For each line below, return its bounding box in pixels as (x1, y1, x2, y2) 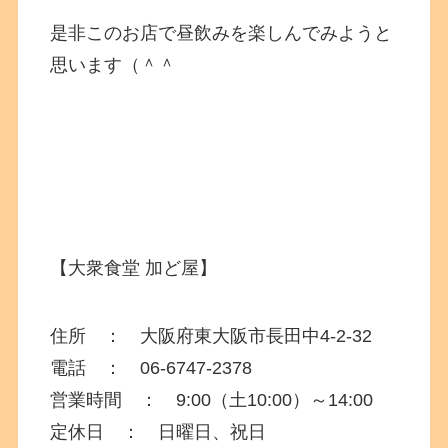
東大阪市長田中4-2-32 (194, 325, 373, 346)
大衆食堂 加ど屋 (68, 258, 200, 279)
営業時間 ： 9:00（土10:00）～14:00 (50, 389, 374, 410)
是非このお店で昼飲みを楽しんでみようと (50, 22, 393, 43)
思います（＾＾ (50, 54, 177, 75)
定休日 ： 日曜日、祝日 (50, 421, 267, 442)
